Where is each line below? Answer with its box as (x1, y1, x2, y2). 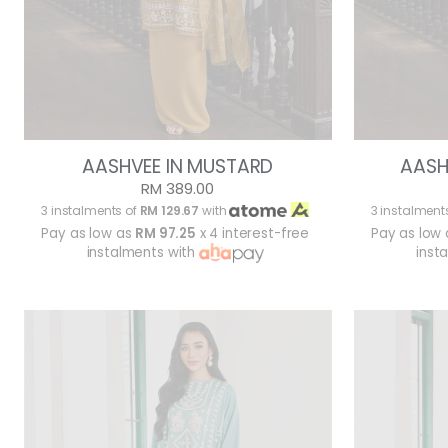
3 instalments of (41, 202, 140, 220)
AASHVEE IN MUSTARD (82, 153, 274, 181)
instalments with (86, 243, 199, 263)
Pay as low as (41, 224, 136, 244)
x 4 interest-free (195, 224, 310, 244)
